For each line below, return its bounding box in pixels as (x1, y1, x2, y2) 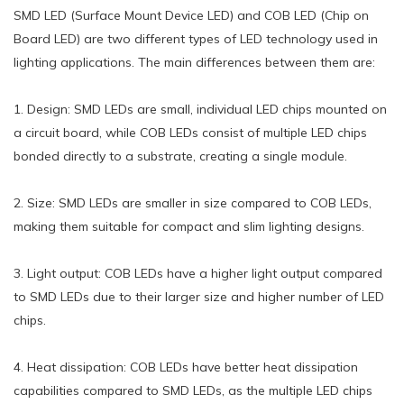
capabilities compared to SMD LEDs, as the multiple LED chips (14, 381, 372, 399)
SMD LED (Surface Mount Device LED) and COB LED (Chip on (14, 6, 369, 23)
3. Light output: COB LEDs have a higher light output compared (14, 264, 382, 281)
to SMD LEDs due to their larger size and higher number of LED (14, 288, 384, 305)
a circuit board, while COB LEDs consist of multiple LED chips (14, 124, 367, 141)
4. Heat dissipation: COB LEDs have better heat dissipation (14, 358, 358, 375)
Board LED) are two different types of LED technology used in (14, 30, 378, 47)
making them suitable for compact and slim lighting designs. (14, 217, 364, 234)
